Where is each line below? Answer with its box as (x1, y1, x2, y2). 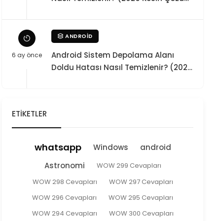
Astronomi (44, 160, 85, 171)
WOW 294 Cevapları (32, 209, 97, 218)
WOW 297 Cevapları (109, 177, 173, 186)
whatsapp (34, 141, 81, 153)
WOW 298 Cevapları (32, 177, 97, 186)
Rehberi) (51, 5, 83, 16)
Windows (93, 142, 128, 152)
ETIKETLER (12, 109, 47, 119)
